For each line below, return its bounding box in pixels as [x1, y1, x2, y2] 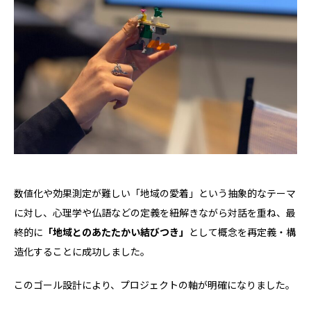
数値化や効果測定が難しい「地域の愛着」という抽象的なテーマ [14, 187, 296, 199]
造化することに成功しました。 [14, 245, 150, 258]
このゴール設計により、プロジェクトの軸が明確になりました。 [14, 278, 295, 291]
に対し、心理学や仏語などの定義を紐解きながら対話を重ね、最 [14, 206, 296, 219]
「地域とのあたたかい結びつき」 [43, 226, 189, 238]
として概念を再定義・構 [189, 226, 296, 238]
